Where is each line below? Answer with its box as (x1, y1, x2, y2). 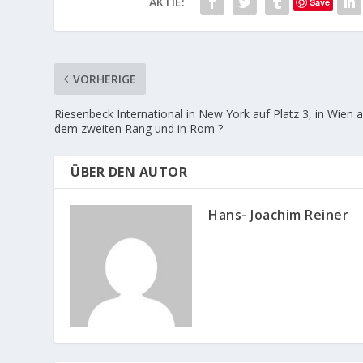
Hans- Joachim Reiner (208, 205, 349, 224)
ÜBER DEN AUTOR (70, 162, 188, 181)
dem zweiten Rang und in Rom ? (54, 120, 224, 136)
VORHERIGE (73, 70, 137, 87)
